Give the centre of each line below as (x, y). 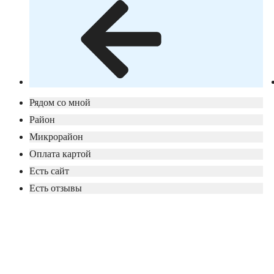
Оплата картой (60, 154)
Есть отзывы (56, 188)
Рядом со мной (60, 103)
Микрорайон (56, 137)
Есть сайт (49, 171)
